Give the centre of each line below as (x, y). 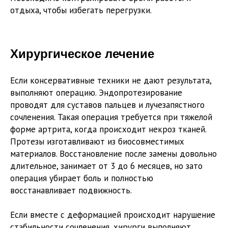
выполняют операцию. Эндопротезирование (96, 92)
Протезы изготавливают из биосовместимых (97, 141)
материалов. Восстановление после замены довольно (113, 153)
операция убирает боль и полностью (82, 178)
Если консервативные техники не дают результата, (111, 80)
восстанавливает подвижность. (71, 190)
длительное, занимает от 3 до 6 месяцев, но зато (106, 166)
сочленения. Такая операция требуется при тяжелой (111, 117)
